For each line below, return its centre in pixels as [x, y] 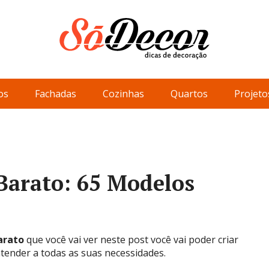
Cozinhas [123, 94]
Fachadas [56, 94]
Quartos [189, 94]
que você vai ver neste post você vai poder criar [131, 240]
